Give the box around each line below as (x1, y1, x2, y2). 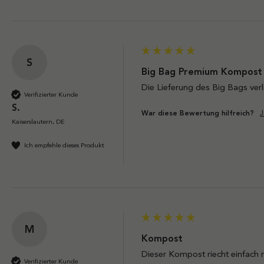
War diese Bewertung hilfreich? (141, 109, 254, 118)
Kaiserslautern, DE (12, 117, 65, 126)
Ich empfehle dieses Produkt (24, 140, 104, 149)
